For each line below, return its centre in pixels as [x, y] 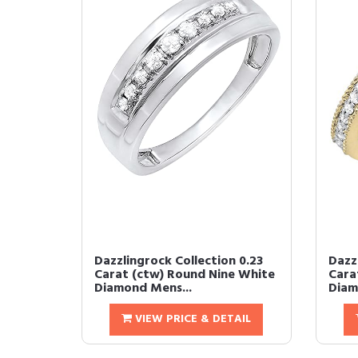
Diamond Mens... [143, 288]
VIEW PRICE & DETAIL [192, 319]
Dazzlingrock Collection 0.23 [179, 261]
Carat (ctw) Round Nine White [185, 275]
